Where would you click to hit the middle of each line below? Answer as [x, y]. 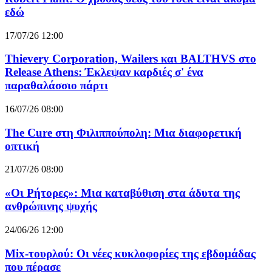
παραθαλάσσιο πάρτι [56, 86]
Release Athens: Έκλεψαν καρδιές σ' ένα [104, 72]
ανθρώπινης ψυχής [51, 206]
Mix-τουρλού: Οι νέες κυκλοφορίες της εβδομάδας [130, 253]
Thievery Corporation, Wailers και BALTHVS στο [131, 59]
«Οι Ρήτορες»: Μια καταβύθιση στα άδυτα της [122, 193]
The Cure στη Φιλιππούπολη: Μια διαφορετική [123, 132]
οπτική [22, 146]
